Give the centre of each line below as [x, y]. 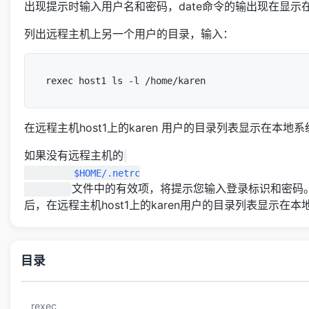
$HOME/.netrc [49, 173]
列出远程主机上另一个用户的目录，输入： [129, 34]
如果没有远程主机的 [74, 156]
